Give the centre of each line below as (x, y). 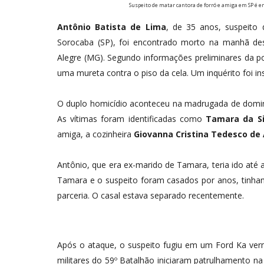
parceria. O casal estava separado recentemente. (151, 196)
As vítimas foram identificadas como (132, 119)
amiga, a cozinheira (95, 134)
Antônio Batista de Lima (112, 27)
